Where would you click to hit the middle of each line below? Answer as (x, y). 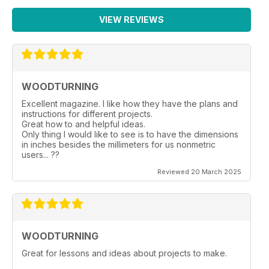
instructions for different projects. (87, 113)
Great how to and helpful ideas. (83, 124)
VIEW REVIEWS (131, 19)
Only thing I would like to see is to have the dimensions (130, 134)
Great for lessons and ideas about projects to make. (124, 253)
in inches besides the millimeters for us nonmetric (119, 144)
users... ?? (41, 154)
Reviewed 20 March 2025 (199, 171)
